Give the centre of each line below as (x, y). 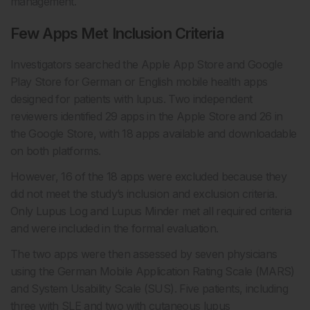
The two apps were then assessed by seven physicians (144, 254)
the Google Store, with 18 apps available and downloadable (154, 134)
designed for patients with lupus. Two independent (131, 99)
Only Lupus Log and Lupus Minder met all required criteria (151, 211)
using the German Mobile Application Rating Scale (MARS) (153, 272)
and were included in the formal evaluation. (115, 229)
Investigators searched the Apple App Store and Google (147, 65)
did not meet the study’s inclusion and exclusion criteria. (144, 194)
